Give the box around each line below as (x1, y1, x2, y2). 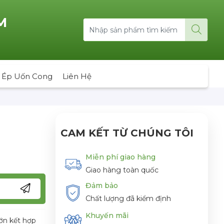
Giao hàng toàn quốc (85, 165, 158, 174)
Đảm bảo (85, 181, 118, 190)
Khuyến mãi (85, 211, 128, 220)
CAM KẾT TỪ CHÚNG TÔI (60, 126, 193, 139)
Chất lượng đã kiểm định (85, 194, 171, 203)
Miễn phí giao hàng (85, 152, 155, 161)
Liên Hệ (62, 71, 91, 81)
